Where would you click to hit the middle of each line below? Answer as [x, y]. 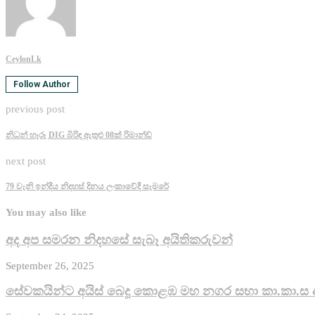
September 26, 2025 [50, 265]
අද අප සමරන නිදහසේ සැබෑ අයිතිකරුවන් [119, 240]
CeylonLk [24, 59]
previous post [35, 109]
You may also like [46, 213]
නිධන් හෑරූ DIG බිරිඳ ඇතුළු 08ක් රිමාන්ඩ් [79, 135]
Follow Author [42, 85]
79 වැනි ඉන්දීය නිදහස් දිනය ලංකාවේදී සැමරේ [87, 187]
